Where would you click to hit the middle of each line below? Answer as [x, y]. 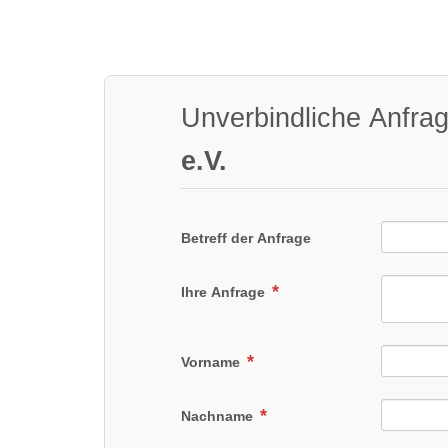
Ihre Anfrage [225, 292]
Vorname [213, 362]
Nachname [219, 416]
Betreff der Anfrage [246, 238]
